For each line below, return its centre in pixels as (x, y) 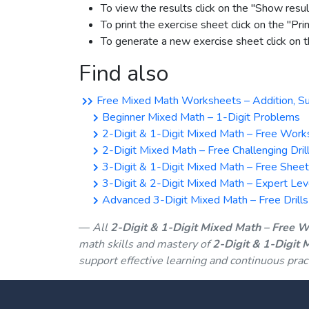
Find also (123, 73)
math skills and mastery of (146, 244)
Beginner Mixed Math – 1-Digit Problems (201, 117)
